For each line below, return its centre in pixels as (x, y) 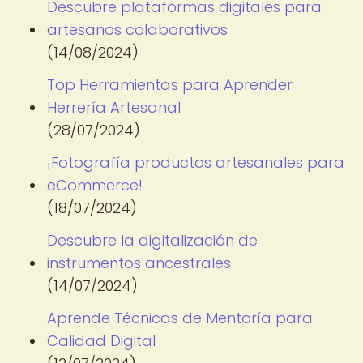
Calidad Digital (101, 341)
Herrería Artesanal (114, 107)
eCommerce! (95, 185)
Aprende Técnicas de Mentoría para (180, 318)
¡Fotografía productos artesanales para (196, 162)
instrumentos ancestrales (139, 263)
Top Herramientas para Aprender (170, 85)
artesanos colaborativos (137, 30)
